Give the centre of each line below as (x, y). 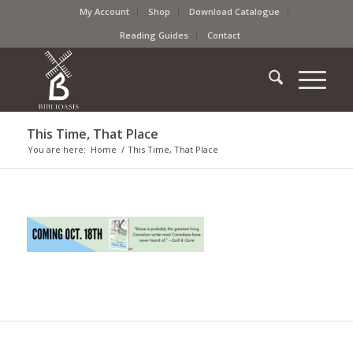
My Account (105, 11)
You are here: (56, 149)
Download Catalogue (235, 11)
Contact (224, 35)
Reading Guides (154, 35)
